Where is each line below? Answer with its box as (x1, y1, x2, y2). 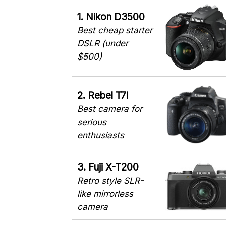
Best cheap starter (77, 25, 152, 36)
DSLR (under (77, 38, 128, 49)
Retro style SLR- (77, 176, 144, 186)
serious (77, 117, 106, 128)
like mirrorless (77, 189, 133, 199)
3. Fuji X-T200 (77, 161, 139, 174)
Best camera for (77, 104, 142, 115)
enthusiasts (77, 130, 124, 141)
